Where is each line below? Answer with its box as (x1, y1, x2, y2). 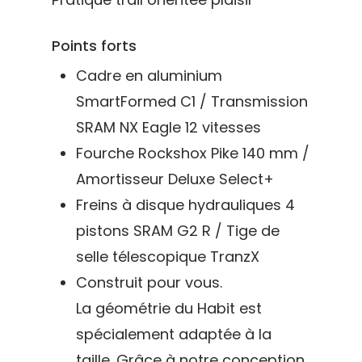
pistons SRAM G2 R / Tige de (76, 220, 280, 241)
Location (208, 269, 312, 303)
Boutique (208, 309, 317, 343)
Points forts (52, 36, 137, 56)
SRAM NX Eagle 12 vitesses (76, 116, 261, 137)
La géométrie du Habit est (76, 297, 262, 318)
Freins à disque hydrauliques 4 (76, 194, 295, 215)
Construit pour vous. (76, 271, 222, 293)
